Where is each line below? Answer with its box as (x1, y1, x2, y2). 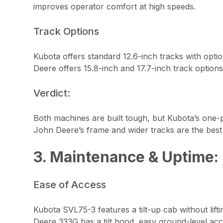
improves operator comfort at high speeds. (33, 1, 196, 11)
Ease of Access (33, 178, 107, 191)
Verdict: (33, 87, 71, 99)
